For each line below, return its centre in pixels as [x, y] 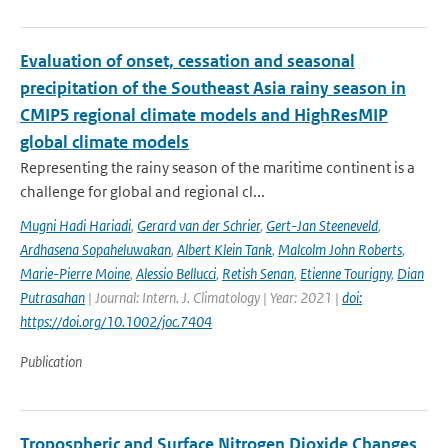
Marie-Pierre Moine [75, 273]
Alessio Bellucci [176, 273]
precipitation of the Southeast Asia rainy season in [213, 88]
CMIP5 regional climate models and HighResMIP [204, 115]
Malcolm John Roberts [340, 249]
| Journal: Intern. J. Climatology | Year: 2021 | [213, 297]
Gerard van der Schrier [198, 225]
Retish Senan [258, 273]
